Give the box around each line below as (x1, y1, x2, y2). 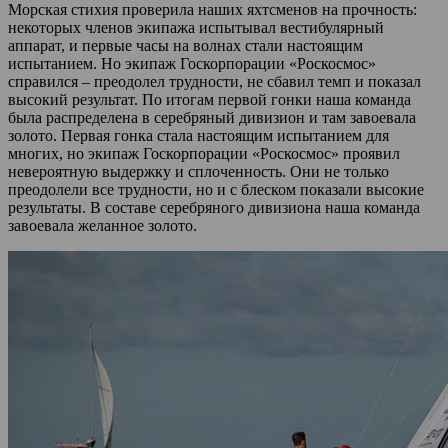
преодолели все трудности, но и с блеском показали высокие (8, 180, 424, 198)
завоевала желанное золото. (8, 216, 197, 234)
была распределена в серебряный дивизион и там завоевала (8, 108, 416, 126)
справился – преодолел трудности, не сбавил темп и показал (8, 72, 421, 90)
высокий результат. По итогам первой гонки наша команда (8, 90, 411, 108)
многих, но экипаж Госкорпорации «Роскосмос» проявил (8, 144, 400, 162)
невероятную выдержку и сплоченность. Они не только (8, 162, 389, 180)
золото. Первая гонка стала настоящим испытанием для (8, 126, 389, 144)
